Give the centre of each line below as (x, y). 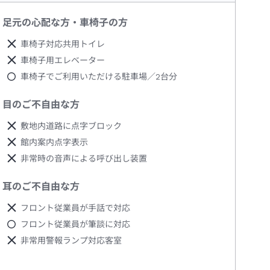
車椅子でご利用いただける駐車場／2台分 (99, 77)
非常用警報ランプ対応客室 (71, 241)
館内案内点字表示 (55, 143)
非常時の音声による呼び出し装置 (84, 159)
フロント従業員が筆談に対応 (76, 224)
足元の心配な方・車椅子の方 (65, 23)
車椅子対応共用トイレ (63, 44)
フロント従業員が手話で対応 (76, 208)
